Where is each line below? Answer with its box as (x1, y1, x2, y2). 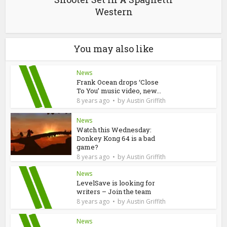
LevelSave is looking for (77, 178, 156, 188)
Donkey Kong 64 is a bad (77, 134, 156, 143)
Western (94, 6, 133, 18)
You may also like (73, 43, 154, 55)
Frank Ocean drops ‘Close (77, 78, 159, 87)
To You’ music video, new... (77, 86, 162, 96)
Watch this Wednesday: (77, 125, 152, 135)
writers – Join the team (77, 187, 152, 197)
